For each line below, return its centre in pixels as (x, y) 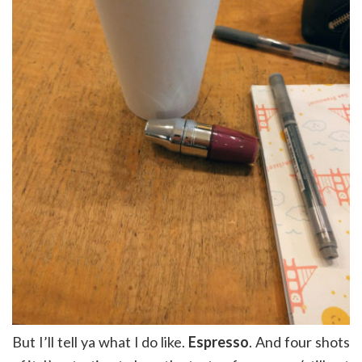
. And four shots (300, 341)
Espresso (219, 341)
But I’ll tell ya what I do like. (101, 341)
